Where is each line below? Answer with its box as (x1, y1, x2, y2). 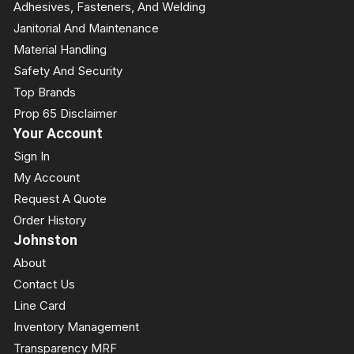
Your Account (13, 125, 103, 141)
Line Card (13, 298, 66, 313)
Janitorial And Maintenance (13, 21, 159, 36)
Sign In (13, 149, 50, 164)
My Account (13, 170, 80, 185)
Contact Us (13, 277, 75, 292)
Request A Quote (13, 191, 107, 206)
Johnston (13, 232, 77, 248)
